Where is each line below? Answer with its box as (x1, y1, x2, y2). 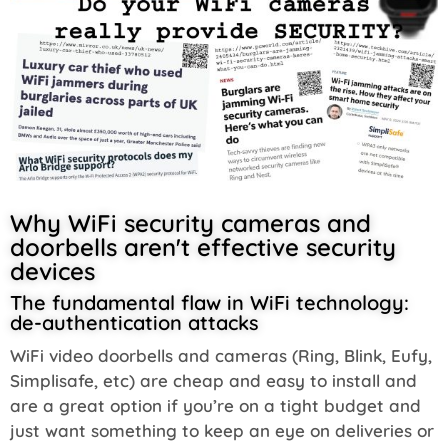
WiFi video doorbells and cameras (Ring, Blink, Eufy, (10, 344, 432, 366)
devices (10, 255, 95, 286)
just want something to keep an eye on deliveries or (10, 419, 434, 441)
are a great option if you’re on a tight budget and (10, 394, 421, 416)
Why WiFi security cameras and (10, 207, 371, 238)
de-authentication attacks (10, 309, 259, 335)
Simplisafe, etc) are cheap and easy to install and (10, 369, 417, 391)
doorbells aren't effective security (10, 231, 396, 262)
